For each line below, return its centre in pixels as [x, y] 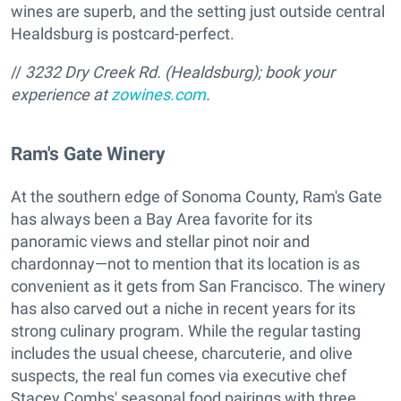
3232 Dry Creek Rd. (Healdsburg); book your [180, 73]
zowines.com [158, 95]
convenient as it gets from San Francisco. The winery [198, 286]
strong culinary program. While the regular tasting [186, 331]
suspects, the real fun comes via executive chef [179, 376]
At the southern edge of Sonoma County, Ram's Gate [196, 197]
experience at [61, 95]
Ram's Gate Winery [88, 154]
